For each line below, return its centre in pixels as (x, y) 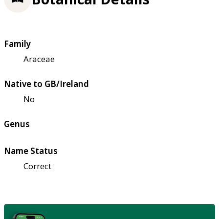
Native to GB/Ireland (46, 84)
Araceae (39, 59)
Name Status (31, 151)
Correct (37, 166)
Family (17, 44)
